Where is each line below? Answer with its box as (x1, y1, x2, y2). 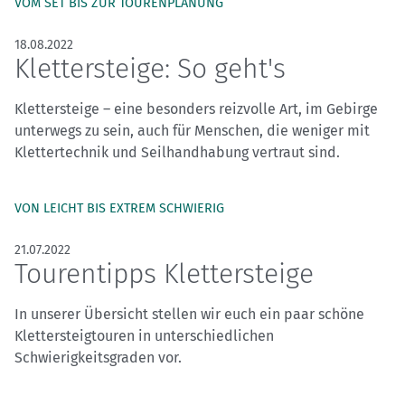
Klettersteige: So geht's (14, 52, 286, 86)
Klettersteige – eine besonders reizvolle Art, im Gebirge (14, 100, 378, 118)
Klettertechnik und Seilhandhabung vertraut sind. (14, 144, 340, 162)
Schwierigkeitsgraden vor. (14, 349, 182, 367)
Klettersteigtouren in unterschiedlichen (14, 327, 274, 345)
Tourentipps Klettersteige (14, 258, 314, 291)
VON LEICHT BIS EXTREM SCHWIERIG (14, 201, 224, 217)
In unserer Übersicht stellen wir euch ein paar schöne (14, 306, 364, 324)
